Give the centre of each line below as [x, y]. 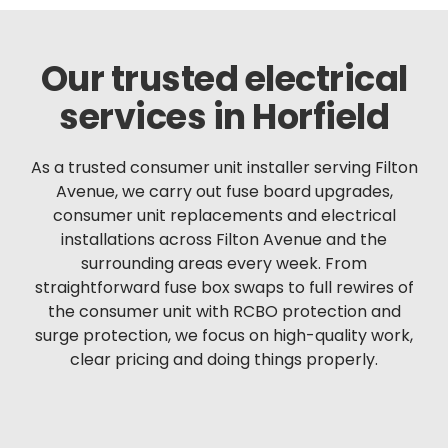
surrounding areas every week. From [224, 264]
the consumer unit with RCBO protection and [224, 312]
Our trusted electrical [224, 79]
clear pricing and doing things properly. [224, 360]
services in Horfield [224, 117]
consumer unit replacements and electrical [224, 216]
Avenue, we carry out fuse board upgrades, [224, 192]
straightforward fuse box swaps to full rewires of [224, 288]
